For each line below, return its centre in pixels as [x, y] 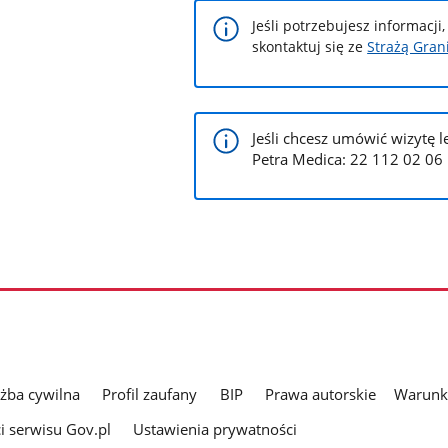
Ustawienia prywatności [215, 429]
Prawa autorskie [320, 393]
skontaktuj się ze [310, 47]
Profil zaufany [150, 393]
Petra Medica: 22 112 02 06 [348, 158]
